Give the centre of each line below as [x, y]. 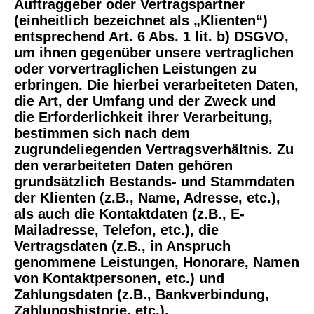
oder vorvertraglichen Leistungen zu [135, 69]
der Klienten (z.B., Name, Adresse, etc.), [147, 198]
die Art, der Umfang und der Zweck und [145, 101]
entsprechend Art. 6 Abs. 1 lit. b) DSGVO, [151, 36]
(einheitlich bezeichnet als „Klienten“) [141, 20]
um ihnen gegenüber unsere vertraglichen [154, 53]
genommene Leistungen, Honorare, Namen [157, 262]
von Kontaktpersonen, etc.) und [119, 278]
